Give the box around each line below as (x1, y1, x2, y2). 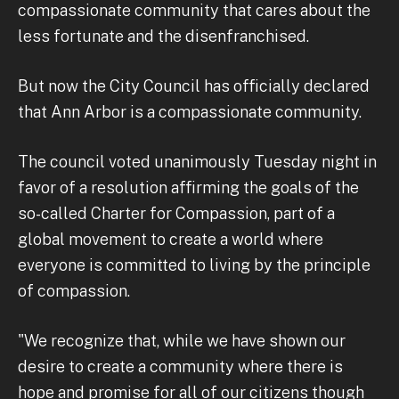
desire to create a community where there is (18, 356, 343, 376)
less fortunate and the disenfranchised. (18, 26, 309, 45)
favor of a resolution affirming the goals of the (18, 177, 359, 197)
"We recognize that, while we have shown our (18, 330, 346, 350)
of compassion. (18, 281, 130, 300)
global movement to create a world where (18, 229, 323, 248)
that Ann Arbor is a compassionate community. (18, 102, 362, 121)
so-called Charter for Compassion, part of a (18, 203, 335, 223)
